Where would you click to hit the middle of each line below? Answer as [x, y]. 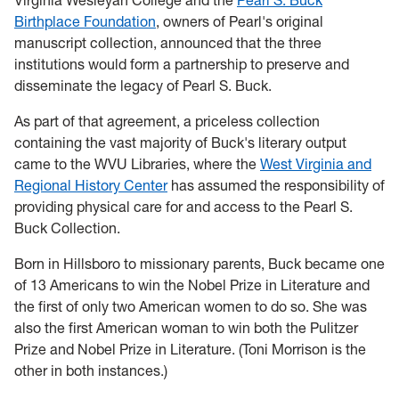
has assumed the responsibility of [276, 186]
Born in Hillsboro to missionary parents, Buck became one [199, 264]
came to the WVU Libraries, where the [137, 164]
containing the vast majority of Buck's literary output [180, 143]
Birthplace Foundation [85, 22]
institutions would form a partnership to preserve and [182, 65]
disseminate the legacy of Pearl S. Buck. [143, 86]
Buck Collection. [67, 228]
